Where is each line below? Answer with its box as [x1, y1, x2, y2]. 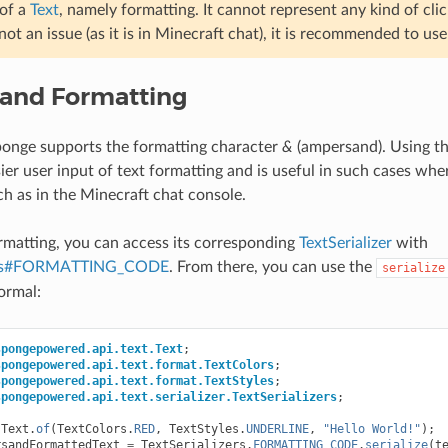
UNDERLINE [245, 421, 309, 436]
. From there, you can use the [168, 258, 376, 275]
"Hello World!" [322, 421, 421, 436]
